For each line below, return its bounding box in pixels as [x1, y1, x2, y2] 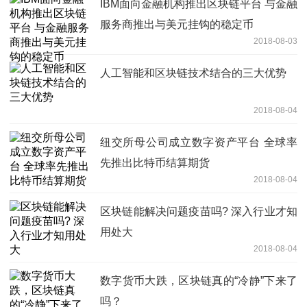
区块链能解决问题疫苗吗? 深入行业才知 [100, 206, 297, 218]
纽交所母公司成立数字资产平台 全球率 [100, 136, 297, 149]
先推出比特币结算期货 [100, 157, 210, 169]
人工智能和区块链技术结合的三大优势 [100, 67, 286, 79]
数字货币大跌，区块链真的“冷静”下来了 [100, 275, 297, 287]
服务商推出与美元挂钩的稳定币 [100, 19, 254, 31]
